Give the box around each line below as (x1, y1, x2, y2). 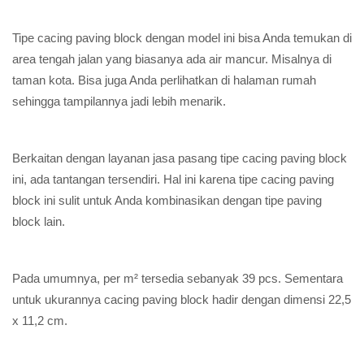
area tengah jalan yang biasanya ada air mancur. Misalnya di (12, 52, 331, 66)
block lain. (12, 214, 65, 228)
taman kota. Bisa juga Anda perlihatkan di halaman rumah (12, 73, 316, 87)
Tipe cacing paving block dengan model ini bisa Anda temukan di (12, 31, 352, 45)
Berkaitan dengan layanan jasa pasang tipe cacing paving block (12, 151, 347, 165)
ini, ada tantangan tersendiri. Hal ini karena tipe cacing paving (12, 172, 334, 186)
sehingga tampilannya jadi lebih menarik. (12, 94, 226, 108)
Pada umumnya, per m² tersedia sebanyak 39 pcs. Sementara (12, 271, 343, 285)
